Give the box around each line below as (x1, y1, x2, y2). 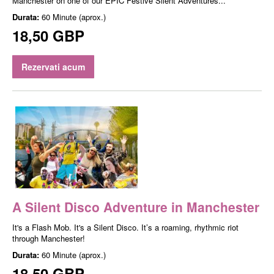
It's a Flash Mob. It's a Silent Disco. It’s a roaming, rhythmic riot (12, 221, 239, 233)
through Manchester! (12, 232, 85, 244)
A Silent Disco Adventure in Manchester (12, 197, 259, 216)
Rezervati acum (21, 61, 85, 73)
